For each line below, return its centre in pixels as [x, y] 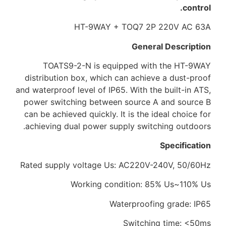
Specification [185, 146]
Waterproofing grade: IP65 [160, 204]
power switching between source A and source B [117, 102]
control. [197, 7]
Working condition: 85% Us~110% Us [141, 184]
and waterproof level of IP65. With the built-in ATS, [113, 90]
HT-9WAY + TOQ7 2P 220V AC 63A [143, 27]
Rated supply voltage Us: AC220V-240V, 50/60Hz [116, 165]
